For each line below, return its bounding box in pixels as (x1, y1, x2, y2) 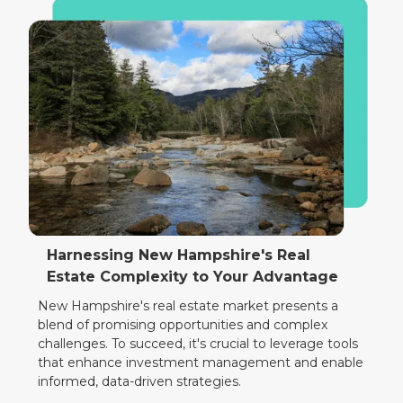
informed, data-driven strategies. (38, 372, 242, 390)
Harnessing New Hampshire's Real (47, 246, 311, 264)
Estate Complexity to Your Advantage (47, 267, 339, 285)
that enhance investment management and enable (38, 354, 364, 371)
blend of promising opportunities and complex (38, 316, 328, 333)
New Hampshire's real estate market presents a (38, 297, 339, 314)
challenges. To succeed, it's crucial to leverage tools (38, 335, 359, 352)
